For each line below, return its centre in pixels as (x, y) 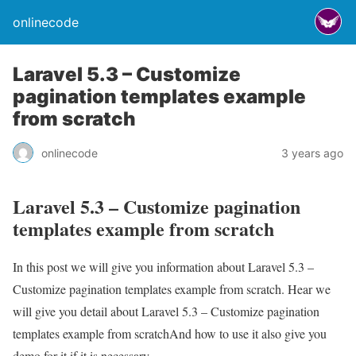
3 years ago (312, 153)
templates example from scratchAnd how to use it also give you (170, 333)
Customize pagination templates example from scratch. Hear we (172, 288)
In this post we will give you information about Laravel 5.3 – (163, 266)
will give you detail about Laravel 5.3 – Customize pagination (166, 311)
